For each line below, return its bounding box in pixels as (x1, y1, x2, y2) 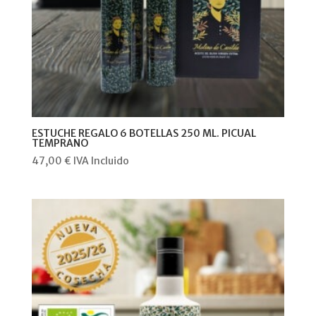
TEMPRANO (31, 137, 88, 150)
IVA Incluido (73, 154, 129, 168)
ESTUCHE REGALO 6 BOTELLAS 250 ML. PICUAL (31, 127, 256, 140)
